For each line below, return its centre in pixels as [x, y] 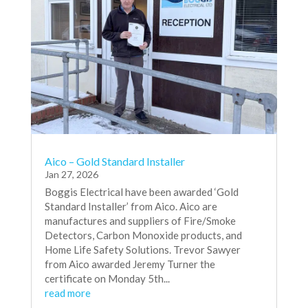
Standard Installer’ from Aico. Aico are [131, 206]
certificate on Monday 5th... [107, 278]
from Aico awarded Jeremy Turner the [130, 264]
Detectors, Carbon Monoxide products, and [143, 235]
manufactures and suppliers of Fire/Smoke [140, 220]
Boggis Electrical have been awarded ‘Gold [141, 191]
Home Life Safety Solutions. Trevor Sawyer [142, 249]
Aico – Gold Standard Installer [114, 161]
